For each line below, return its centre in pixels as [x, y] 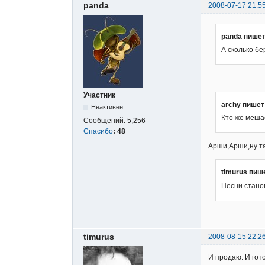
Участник [99, 95]
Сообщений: [105, 120]
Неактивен [107, 107]
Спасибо [98, 131]
